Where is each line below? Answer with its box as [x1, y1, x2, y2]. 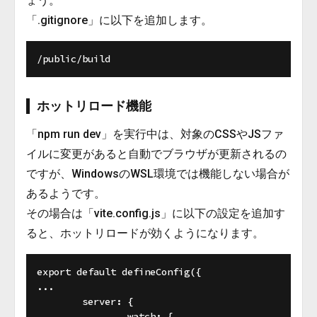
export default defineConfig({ [37, 265, 201, 278]
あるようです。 [26, 187, 105, 200]
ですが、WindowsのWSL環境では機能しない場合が [26, 167, 289, 180]
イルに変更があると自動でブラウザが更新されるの [26, 147, 287, 161]
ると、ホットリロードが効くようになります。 [26, 226, 264, 240]
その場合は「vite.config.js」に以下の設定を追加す [26, 207, 285, 220]
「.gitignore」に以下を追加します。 [26, 13, 212, 27]
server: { [37, 295, 82, 308]
